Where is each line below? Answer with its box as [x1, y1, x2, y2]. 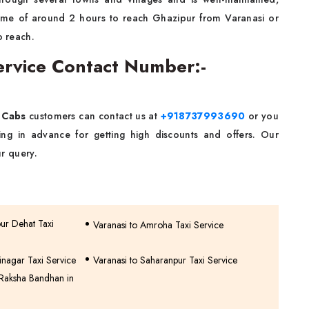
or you [245, 109, 279, 123]
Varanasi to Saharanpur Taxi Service [92, 253, 237, 267]
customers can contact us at [26, 109, 161, 123]
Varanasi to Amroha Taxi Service [92, 218, 223, 232]
